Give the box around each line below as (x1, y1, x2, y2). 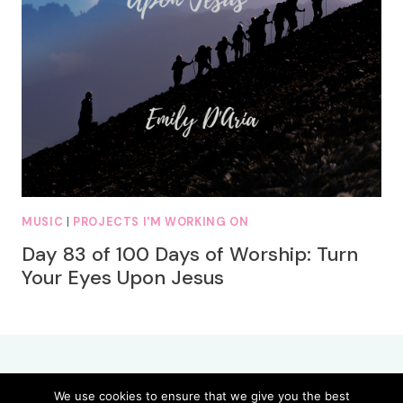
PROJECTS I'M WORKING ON (73, 215, 249, 230)
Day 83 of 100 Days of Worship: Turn (22, 240, 358, 267)
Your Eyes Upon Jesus (22, 264, 224, 291)
